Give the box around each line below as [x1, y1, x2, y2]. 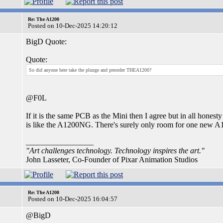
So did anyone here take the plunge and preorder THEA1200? [29, 67, 151, 73]
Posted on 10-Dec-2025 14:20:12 [28, 22, 117, 29]
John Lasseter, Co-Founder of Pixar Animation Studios [26, 155, 198, 164]
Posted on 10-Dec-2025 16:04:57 [28, 195, 117, 203]
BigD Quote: [26, 37, 67, 46]
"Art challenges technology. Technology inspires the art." [26, 146, 205, 155]
